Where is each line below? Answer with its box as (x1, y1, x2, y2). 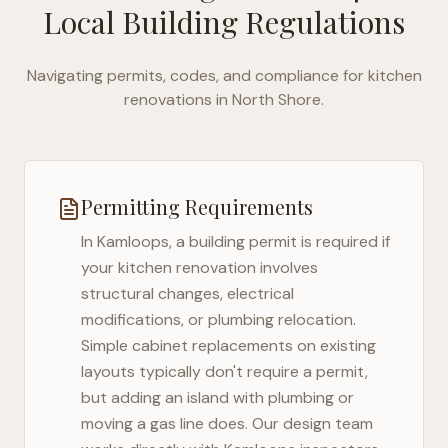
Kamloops (97, 231, 169, 252)
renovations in (124, 89, 228, 110)
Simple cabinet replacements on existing (81, 335, 376, 356)
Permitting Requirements (81, 193, 313, 220)
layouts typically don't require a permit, (81, 361, 368, 382)
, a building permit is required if (169, 231, 390, 252)
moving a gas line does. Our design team (81, 413, 373, 434)
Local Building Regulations (43, 2, 405, 42)
